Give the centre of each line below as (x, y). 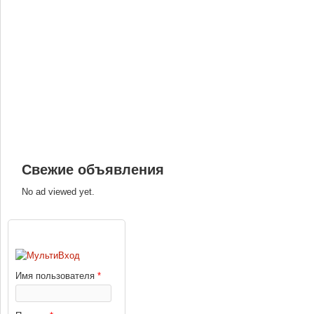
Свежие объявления (93, 170)
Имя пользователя (56, 275)
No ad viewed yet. (58, 191)
